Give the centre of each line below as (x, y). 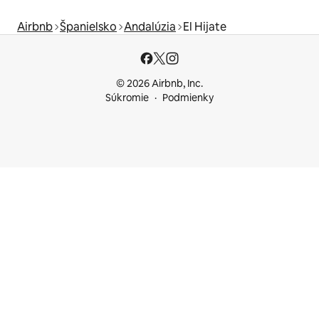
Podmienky (188, 98)
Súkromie (127, 98)
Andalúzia (150, 27)
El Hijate (205, 27)
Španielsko (88, 27)
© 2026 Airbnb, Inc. (159, 84)
